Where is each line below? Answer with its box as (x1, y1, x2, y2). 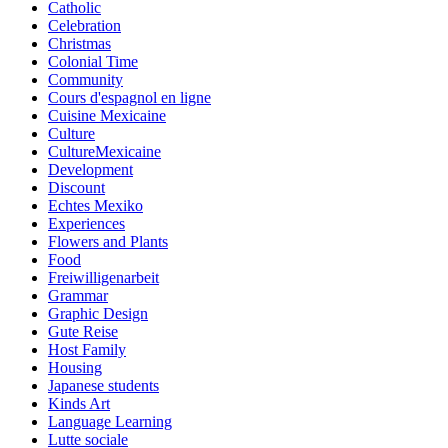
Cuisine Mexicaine (48, 106, 166, 124)
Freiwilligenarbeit (48, 268, 159, 286)
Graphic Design (48, 304, 148, 322)
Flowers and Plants (48, 232, 168, 250)
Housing (48, 358, 102, 376)
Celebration (48, 16, 121, 34)
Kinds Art (48, 394, 110, 412)
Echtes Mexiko (48, 196, 143, 214)
